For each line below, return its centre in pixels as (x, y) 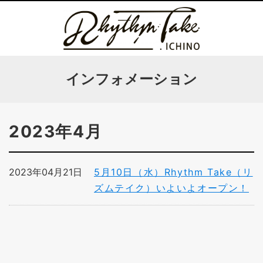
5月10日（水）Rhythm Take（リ (173, 172)
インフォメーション (131, 79)
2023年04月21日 (45, 172)
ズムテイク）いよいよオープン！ (171, 188)
